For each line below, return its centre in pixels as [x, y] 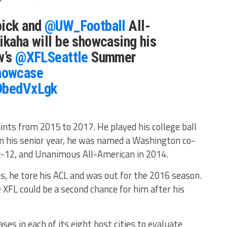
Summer [112, 57]
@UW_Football [85, 26]
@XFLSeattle [52, 57]
